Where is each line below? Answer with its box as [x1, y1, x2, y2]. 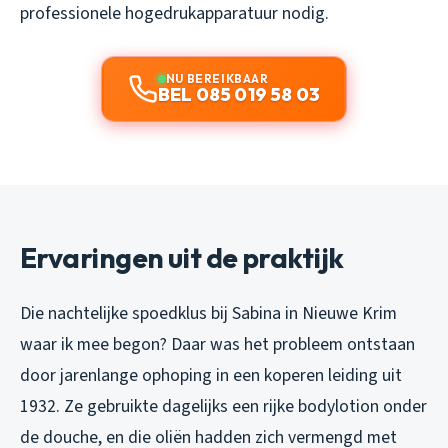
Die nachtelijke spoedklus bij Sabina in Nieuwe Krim [20, 300, 397, 326]
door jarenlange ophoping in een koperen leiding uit [20, 362, 402, 388]
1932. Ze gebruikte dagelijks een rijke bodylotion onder [20, 393, 427, 419]
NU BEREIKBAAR [165, 70, 269, 86]
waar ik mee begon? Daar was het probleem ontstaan [20, 331, 415, 357]
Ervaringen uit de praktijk [20, 239, 344, 275]
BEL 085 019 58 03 [157, 82, 321, 106]
